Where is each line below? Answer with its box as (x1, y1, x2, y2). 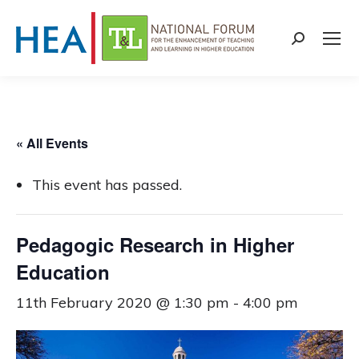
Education (16, 258, 110, 285)
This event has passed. (32, 175, 182, 194)
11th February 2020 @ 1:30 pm (16, 293, 229, 312)
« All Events (16, 134, 88, 152)
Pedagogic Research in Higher (16, 231, 294, 258)
